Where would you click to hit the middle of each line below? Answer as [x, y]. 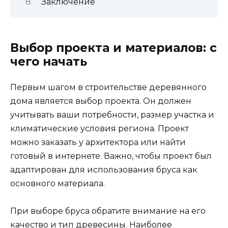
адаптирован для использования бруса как [104, 169]
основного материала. [58, 183]
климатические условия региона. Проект [99, 128]
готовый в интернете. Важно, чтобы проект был [111, 156]
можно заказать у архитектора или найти [98, 142]
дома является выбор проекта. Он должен [101, 101]
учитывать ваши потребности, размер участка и [112, 115]
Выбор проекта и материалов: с [113, 48]
